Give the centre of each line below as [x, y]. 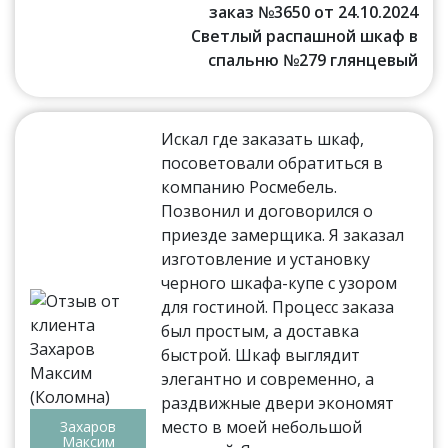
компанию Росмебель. [249, 186]
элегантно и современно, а [268, 378]
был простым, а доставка [260, 330]
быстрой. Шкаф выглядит [261, 354]
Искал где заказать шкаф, [263, 138]
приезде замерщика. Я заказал [283, 234]
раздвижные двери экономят [278, 402]
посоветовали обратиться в [272, 162]
